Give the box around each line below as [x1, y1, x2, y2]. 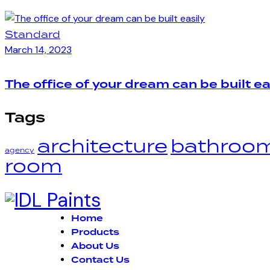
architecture [37, 133, 168, 158]
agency [5, 145, 34, 154]
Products [71, 225, 119, 239]
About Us [71, 239, 119, 253]
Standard [5, 28, 60, 42]
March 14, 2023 [5, 43, 72, 57]
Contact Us [71, 253, 130, 267]
